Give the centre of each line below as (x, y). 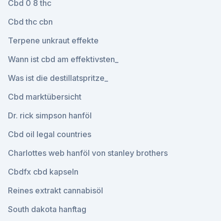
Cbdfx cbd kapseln (43, 172)
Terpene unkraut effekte (53, 40)
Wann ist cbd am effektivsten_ (63, 59)
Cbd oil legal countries (50, 134)
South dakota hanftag (47, 209)
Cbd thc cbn (30, 22)
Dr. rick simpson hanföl (50, 115)
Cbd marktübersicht (45, 97)
